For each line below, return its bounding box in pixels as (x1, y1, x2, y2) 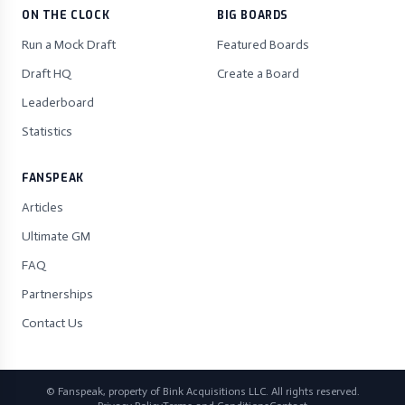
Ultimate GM (22, 229, 90, 244)
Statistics (22, 124, 72, 139)
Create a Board (217, 66, 299, 81)
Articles (22, 200, 63, 215)
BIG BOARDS (217, 8, 288, 23)
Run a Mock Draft (22, 37, 116, 52)
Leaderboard (22, 95, 94, 110)
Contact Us (22, 316, 83, 331)
